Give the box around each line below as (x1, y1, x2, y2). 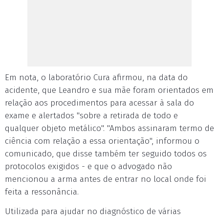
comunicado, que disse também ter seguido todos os (5, 149, 207, 159)
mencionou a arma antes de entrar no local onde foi (5, 174, 206, 184)
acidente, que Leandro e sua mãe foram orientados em (5, 85, 214, 95)
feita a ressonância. (5, 187, 79, 197)
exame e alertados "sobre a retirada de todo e (5, 110, 178, 121)
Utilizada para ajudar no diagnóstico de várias (5, 206, 181, 217)
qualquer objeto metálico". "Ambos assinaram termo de (5, 123, 214, 133)
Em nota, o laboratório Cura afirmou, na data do (5, 72, 188, 83)
